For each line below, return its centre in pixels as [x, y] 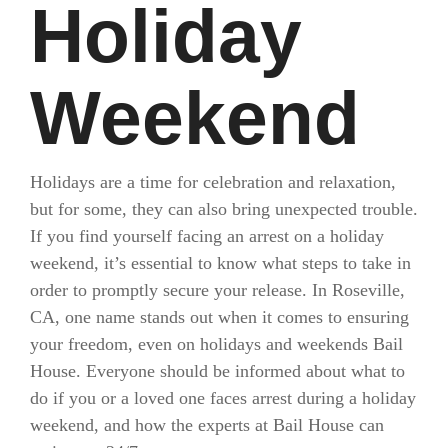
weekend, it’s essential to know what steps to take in [220, 262]
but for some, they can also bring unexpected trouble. [224, 208]
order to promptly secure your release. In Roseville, [217, 289]
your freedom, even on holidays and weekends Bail [216, 343]
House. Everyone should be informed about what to [217, 370]
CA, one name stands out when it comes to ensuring [219, 316]
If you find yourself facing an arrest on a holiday [207, 235]
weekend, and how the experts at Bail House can [207, 424]
